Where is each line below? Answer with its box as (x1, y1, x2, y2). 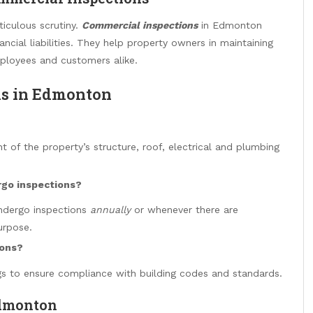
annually (90, 204, 131, 216)
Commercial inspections (82, 19, 198, 31)
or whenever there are (131, 204, 238, 216)
